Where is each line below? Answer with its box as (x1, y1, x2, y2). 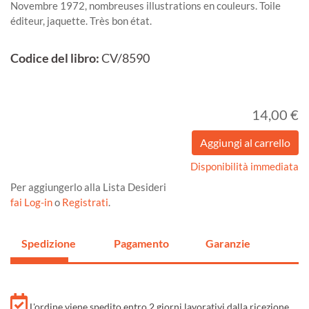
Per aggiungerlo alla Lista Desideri (10, 181, 166, 194)
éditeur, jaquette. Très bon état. (10, 14, 152, 28)
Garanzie (206, 237, 251, 250)
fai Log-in (10, 196, 54, 209)
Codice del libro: (10, 51, 99, 66)
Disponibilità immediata (190, 160, 299, 173)
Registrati (62, 196, 108, 209)
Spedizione (21, 237, 76, 250)
